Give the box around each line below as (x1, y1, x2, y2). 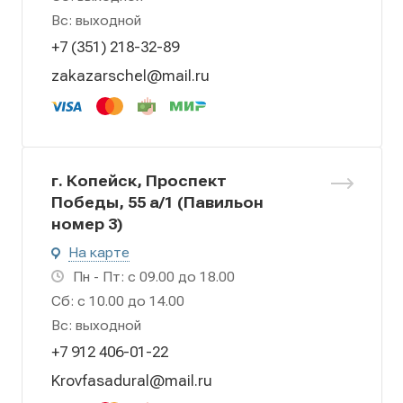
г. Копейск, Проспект (51, 171, 227, 190)
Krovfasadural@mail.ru (51, 372, 212, 390)
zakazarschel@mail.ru (51, 67, 210, 85)
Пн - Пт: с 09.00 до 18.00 (73, 268, 235, 285)
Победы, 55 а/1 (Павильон (51, 193, 264, 211)
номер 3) (51, 214, 123, 233)
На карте (68, 244, 130, 261)
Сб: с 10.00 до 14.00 (51, 292, 184, 309)
